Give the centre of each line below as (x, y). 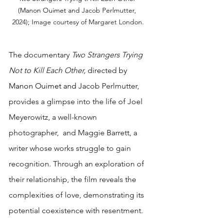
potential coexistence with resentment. (77, 210)
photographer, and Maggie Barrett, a (74, 132)
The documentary (40, 54)
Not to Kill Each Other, (47, 70)
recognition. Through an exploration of (77, 163)
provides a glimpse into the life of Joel (77, 101)
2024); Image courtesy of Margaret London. (78, 22)
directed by (107, 70)
